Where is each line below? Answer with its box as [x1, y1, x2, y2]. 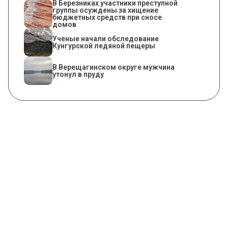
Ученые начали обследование [52, 35, 159, 43]
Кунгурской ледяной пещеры [52, 42, 155, 50]
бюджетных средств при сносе [52, 13, 162, 22]
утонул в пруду [52, 70, 104, 79]
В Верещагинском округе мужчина [52, 63, 175, 72]
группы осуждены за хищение [52, 6, 158, 15]
